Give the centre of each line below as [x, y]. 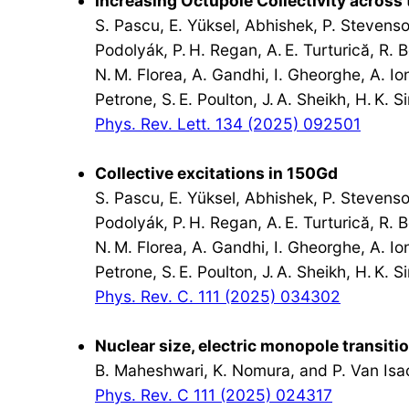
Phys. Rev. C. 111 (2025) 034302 [218, 296]
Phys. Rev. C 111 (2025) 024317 [214, 394]
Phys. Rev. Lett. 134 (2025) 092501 [228, 123]
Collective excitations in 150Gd [216, 173]
